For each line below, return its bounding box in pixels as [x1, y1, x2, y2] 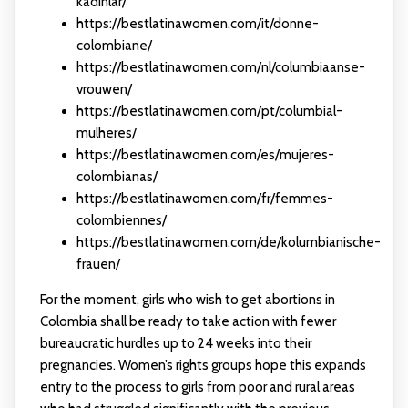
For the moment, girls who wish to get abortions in [39, 291, 335, 309]
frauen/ [76, 256, 120, 273]
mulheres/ [76, 125, 137, 142]
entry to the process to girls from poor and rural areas [39, 379, 355, 396]
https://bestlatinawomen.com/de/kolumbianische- [76, 234, 381, 251]
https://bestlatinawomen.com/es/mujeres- [76, 147, 334, 164]
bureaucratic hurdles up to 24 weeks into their [39, 335, 311, 352]
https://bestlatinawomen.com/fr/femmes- [76, 190, 333, 208]
